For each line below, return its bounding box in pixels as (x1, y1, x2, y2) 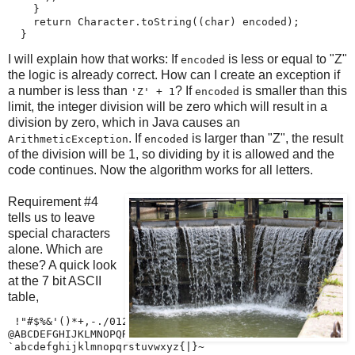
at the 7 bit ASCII (8, 273, 101, 288)
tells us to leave (8, 210, 95, 224)
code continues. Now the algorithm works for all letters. (8, 162, 313, 177)
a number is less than (8, 83, 131, 97)
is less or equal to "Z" (225, 52, 347, 66)
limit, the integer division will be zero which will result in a (8, 99, 327, 113)
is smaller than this (239, 83, 347, 97)
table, (8, 289, 39, 303)
